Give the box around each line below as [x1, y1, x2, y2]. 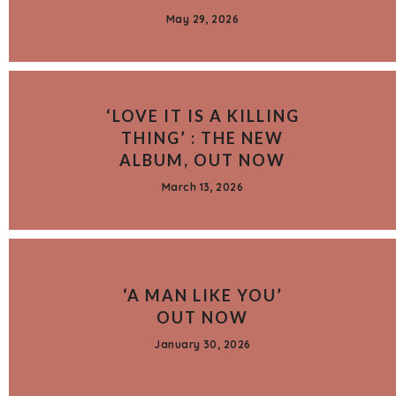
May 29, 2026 [165, 11, 240, 26]
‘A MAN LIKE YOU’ [122, 285, 283, 305]
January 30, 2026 [154, 337, 251, 351]
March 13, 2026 [161, 179, 244, 194]
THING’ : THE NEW [121, 127, 284, 148]
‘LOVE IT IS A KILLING [105, 105, 300, 126]
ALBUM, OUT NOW [119, 149, 286, 170]
